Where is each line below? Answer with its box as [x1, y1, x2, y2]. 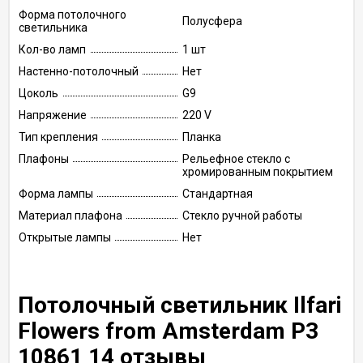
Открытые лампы [19, 231, 111, 244]
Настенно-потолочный [19, 65, 139, 78]
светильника [19, 21, 88, 34]
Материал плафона [19, 209, 122, 222]
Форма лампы [19, 187, 93, 200]
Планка [182, 130, 221, 143]
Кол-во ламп [19, 43, 86, 56]
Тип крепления [19, 130, 98, 143]
